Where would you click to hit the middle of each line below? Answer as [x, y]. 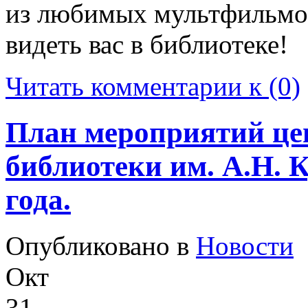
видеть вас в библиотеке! [147, 44]
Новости [245, 245]
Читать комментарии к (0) [153, 86]
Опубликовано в [101, 245]
